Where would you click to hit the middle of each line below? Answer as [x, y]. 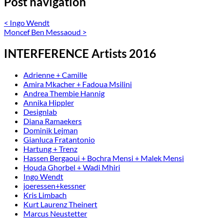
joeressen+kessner [54, 186]
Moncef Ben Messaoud [43, 32]
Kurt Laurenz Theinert [60, 204]
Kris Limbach [45, 195]
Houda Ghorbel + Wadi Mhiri [72, 167]
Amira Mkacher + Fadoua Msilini [78, 84]
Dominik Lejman [51, 130]
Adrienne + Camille [55, 75]
